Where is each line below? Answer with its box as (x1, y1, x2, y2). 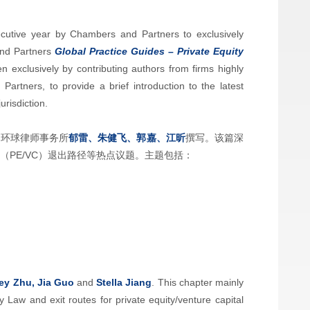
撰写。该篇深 (185, 132, 244, 143)
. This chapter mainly (152, 277, 244, 288)
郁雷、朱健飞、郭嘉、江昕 (69, 132, 185, 143)
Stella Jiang (93, 277, 152, 288)
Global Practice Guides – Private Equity (55, 46, 244, 57)
